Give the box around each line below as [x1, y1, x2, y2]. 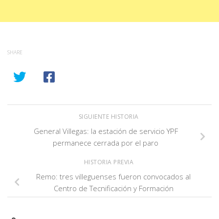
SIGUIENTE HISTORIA [78, 112, 141, 121]
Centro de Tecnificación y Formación [53, 183, 174, 194]
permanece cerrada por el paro [53, 137, 158, 148]
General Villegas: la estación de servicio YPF [33, 126, 178, 136]
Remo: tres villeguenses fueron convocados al [36, 172, 191, 182]
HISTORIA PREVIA [84, 158, 135, 167]
